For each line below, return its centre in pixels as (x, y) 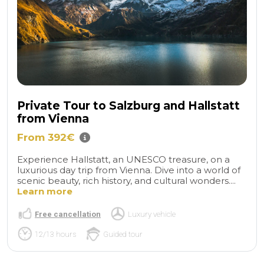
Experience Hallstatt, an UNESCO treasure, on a (123, 159)
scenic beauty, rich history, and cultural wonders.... (126, 180)
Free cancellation (68, 214)
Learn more (45, 191)
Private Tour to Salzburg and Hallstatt (128, 105)
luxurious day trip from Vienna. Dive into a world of (129, 170)
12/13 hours (55, 234)
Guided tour (123, 234)
